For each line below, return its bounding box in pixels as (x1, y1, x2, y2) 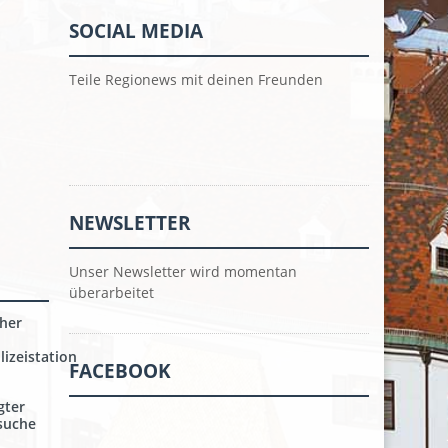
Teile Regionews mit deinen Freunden (69, 69, 323, 89)
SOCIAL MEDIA (69, 17, 203, 43)
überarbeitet (69, 282, 154, 302)
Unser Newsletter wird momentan (69, 261, 297, 281)
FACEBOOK (69, 357, 171, 383)
